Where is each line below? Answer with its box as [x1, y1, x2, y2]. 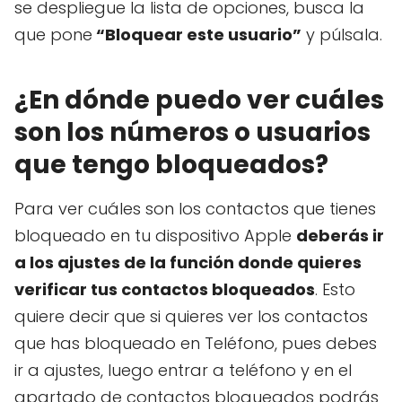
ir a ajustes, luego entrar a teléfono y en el [14, 359, 352, 382]
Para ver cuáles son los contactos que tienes [14, 197, 376, 221]
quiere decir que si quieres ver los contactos [14, 305, 368, 328]
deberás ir [296, 224, 384, 248]
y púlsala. [301, 23, 382, 47]
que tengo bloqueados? [14, 147, 328, 183]
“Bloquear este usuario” [92, 23, 301, 47]
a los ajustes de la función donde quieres [14, 251, 362, 275]
